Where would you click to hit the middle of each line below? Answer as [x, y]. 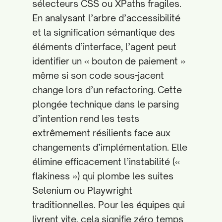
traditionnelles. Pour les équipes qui [109, 205]
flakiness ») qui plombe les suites [103, 176]
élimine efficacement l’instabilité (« [106, 162]
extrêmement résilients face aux [101, 133]
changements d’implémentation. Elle [110, 147]
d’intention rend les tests [86, 118]
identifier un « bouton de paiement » [109, 61]
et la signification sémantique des [104, 32]
